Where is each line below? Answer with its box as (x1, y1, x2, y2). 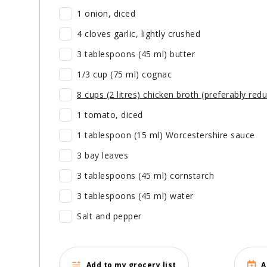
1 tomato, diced (77, 109, 143, 121)
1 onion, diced (77, 8, 135, 20)
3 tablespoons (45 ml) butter (77, 48, 195, 60)
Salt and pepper (77, 210, 142, 222)
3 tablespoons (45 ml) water (77, 190, 194, 202)
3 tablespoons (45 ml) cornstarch (77, 170, 214, 182)
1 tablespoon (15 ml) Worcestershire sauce (77, 129, 255, 141)
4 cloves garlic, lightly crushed (77, 28, 200, 40)
